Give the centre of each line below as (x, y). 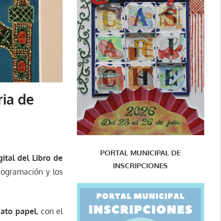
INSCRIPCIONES (141, 165)
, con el (50, 211)
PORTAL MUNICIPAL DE (141, 152)
